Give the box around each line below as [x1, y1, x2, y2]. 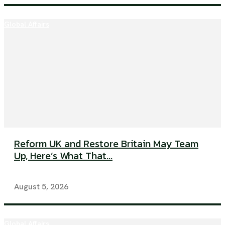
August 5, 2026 [14, 181, 68, 192]
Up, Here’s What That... [14, 148, 113, 164]
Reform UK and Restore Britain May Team [14, 136, 198, 152]
